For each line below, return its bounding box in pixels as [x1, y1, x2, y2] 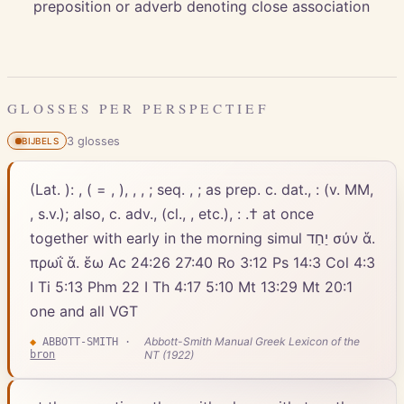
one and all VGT [30, 301, 139, 320]
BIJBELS [22, 135, 59, 147]
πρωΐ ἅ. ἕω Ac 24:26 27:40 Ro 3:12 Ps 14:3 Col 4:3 [30, 252, 376, 271]
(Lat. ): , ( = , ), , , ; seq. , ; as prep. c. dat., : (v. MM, [30, 179, 374, 198]
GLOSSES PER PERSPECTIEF [7, 98, 269, 117]
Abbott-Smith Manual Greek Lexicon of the [144, 334, 361, 348]
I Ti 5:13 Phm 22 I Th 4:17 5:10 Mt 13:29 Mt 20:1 [30, 277, 353, 296]
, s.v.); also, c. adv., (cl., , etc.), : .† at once [30, 204, 315, 223]
